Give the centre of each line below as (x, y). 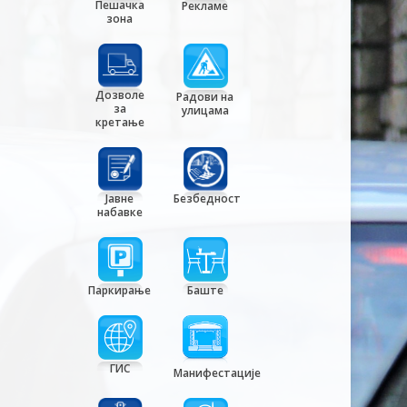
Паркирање (120, 291)
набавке (119, 213)
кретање (119, 122)
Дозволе (119, 94)
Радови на (205, 96)
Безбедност (207, 199)
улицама (205, 110)
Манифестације (217, 373)
